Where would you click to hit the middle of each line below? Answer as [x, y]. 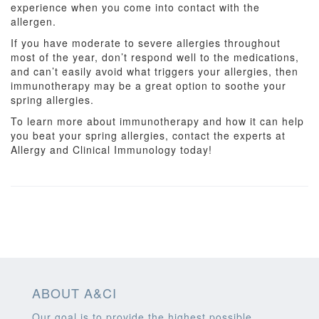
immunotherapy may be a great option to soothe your [148, 85]
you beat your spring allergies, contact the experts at [148, 135]
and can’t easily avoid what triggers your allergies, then [155, 71]
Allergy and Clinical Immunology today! [111, 150]
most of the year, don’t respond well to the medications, [155, 57]
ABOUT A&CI [74, 293]
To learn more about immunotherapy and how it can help [157, 121]
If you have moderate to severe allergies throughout [146, 43]
